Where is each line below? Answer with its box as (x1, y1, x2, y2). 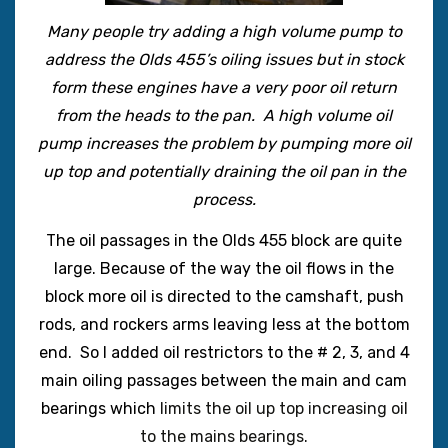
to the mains (140, 427, 239, 446)
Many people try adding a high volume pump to (46, 22, 402, 41)
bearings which (40, 399, 156, 418)
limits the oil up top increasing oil (155, 399, 408, 418)
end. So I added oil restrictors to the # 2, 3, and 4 (38, 343, 410, 362)
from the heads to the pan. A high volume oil (56, 106, 392, 125)
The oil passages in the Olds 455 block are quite (46, 231, 402, 250)
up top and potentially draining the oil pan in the (42, 162, 406, 181)
